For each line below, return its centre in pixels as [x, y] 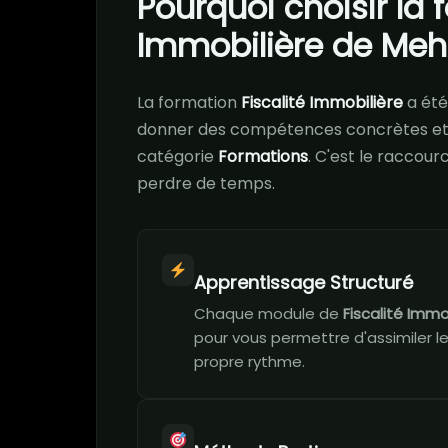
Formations [263, 156]
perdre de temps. [206, 183]
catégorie [177, 156]
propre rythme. [249, 361]
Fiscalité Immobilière [322, 102]
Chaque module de [268, 313]
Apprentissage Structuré [303, 282]
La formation [189, 102]
